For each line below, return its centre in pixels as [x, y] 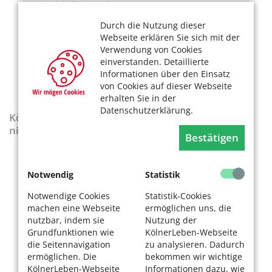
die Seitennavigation [69, 244]
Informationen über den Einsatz [165, 74]
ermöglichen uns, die [188, 208]
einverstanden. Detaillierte [155, 62]
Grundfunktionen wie [71, 232]
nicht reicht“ [40, 131]
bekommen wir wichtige [194, 257]
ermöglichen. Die [62, 257]
